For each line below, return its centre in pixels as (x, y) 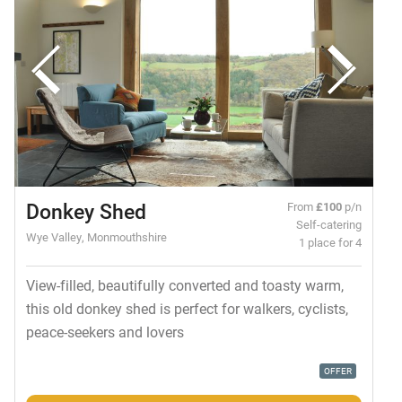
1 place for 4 (331, 242)
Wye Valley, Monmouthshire (96, 237)
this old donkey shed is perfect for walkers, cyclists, (187, 309)
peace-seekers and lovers (105, 332)
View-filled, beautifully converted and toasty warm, (184, 285)
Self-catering (329, 224)
